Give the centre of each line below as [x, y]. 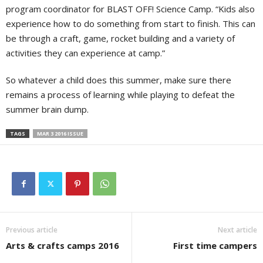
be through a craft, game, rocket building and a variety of [120, 38]
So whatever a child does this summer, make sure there [119, 80]
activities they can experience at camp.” [85, 53]
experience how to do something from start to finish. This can [131, 23]
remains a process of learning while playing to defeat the [120, 94]
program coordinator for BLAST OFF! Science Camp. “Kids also [130, 9]
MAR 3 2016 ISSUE [60, 133]
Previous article [32, 230]
